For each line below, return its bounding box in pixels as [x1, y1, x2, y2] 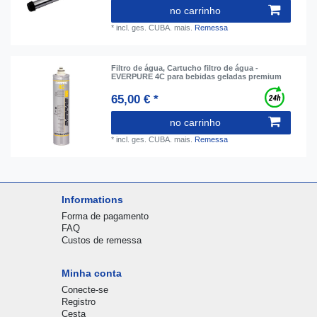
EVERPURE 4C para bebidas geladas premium [111, 72, 282, 81]
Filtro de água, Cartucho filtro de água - [111, 64, 259, 73]
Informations [61, 194, 123, 206]
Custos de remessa [61, 235, 142, 246]
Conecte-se [61, 284, 108, 296]
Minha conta [61, 267, 122, 279]
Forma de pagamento [61, 211, 149, 222]
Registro [61, 296, 96, 308]
